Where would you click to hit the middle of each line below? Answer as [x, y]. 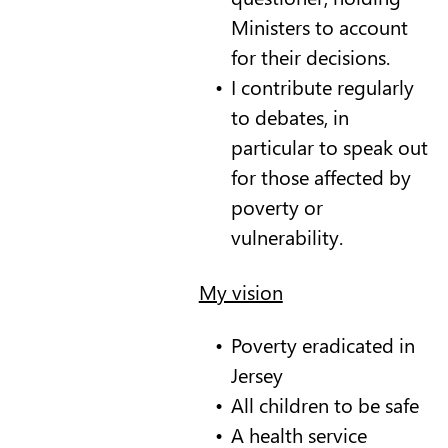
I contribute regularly [322, 86]
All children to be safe [324, 404]
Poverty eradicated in [322, 344]
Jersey [256, 374]
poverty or [276, 206]
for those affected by [320, 176]
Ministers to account [319, 26]
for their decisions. [310, 56]
